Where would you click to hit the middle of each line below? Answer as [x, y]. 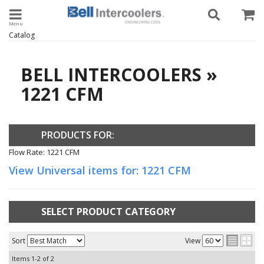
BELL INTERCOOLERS [111, 75]
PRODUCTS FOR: [78, 135]
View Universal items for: [75, 170]
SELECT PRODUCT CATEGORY [108, 212]
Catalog [22, 35]
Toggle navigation [67, 13]
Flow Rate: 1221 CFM [44, 152]
